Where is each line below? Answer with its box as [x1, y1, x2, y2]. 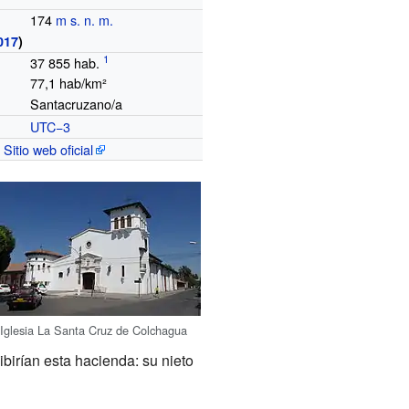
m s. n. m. [56, 9, 114, 29]
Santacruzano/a [30, 93, 123, 113]
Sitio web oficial [3, 139, 93, 159]
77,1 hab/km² [30, 72, 108, 92]
